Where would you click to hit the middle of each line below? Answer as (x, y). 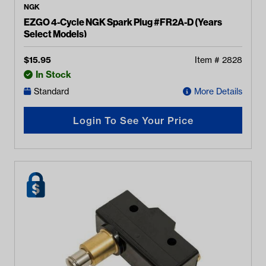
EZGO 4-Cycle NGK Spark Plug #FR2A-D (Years (123, 22)
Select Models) (55, 34)
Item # (208, 60)
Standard (51, 91)
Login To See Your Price (133, 120)
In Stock (53, 75)
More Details (218, 91)
